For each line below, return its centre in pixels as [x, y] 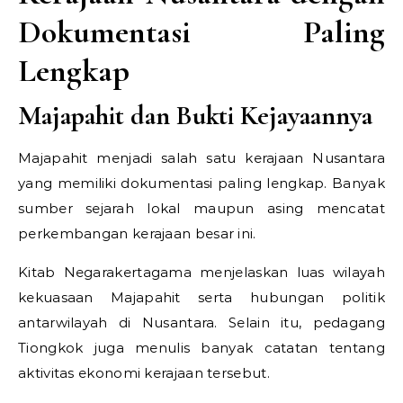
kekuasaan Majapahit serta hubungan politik [201, 297]
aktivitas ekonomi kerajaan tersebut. [144, 373]
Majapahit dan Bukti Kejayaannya [195, 116]
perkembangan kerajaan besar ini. [137, 233]
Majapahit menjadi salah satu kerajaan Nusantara [201, 158]
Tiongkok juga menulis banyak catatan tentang [201, 348]
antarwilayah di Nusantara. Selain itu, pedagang [201, 322]
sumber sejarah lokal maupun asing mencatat [201, 208]
